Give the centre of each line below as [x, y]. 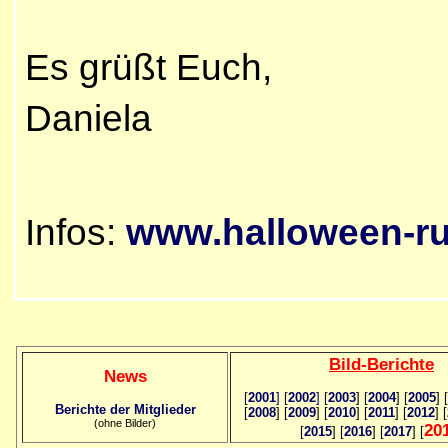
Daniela [88, 117]
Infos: [75, 231]
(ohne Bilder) [125, 422]
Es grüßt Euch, [148, 66]
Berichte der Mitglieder [125, 409]
